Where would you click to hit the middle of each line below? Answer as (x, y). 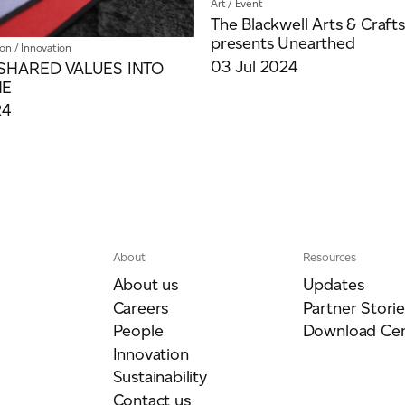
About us (146, 285)
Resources (329, 258)
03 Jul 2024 (254, 66)
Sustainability (160, 377)
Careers (141, 308)
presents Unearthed (283, 44)
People (138, 331)
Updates (333, 285)
